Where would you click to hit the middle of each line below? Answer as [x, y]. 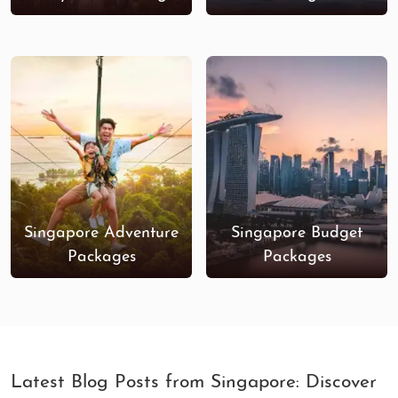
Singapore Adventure [101, 233]
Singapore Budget [297, 233]
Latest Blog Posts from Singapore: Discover [194, 382]
